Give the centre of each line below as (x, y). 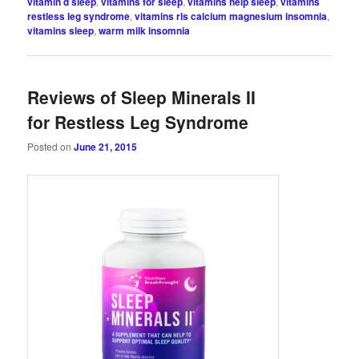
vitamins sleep (61, 31)
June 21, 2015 (106, 146)
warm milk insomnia (145, 31)
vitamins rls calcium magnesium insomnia (231, 16)
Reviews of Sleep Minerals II (142, 97)
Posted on (51, 146)
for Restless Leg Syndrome (138, 121)
